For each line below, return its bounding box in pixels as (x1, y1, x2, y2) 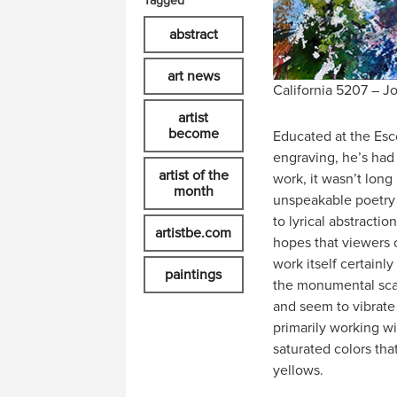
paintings (165, 266, 222, 284)
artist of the (158, 167, 229, 184)
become (167, 125, 219, 143)
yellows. (272, 361, 323, 379)
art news (167, 67, 220, 85)
